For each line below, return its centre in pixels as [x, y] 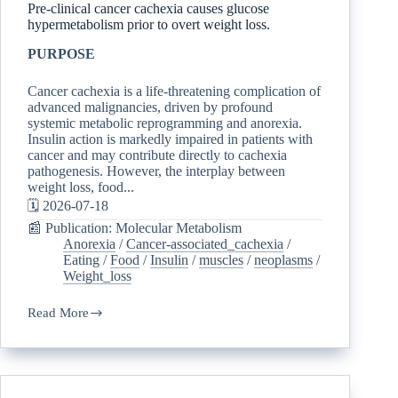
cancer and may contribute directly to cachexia [157, 155]
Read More [58, 312]
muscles [221, 259]
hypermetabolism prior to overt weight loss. [149, 24]
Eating [81, 259]
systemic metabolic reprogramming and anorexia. [165, 123]
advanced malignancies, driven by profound [150, 107]
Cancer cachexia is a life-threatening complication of [174, 91]
